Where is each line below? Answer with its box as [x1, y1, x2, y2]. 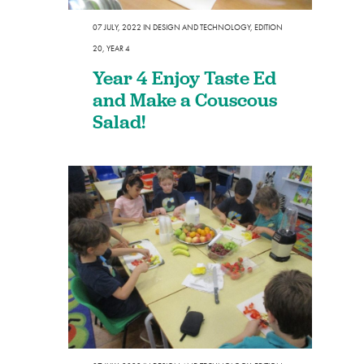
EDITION [254, 21, 283, 32]
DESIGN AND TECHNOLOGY [153, 21, 250, 32]
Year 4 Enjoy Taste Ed [93, 65, 276, 89]
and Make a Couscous [93, 87, 277, 111]
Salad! [93, 109, 145, 133]
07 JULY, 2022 [93, 21, 141, 32]
